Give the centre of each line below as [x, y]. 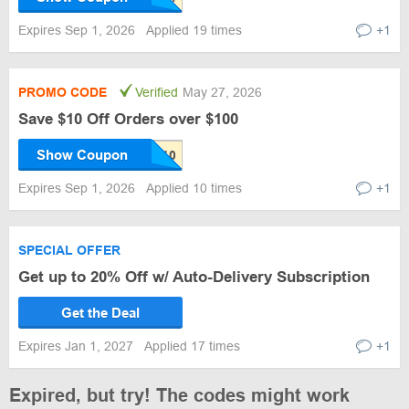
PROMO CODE [63, 92]
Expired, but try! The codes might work [179, 395]
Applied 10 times [194, 188]
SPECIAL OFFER [69, 250]
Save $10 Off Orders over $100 [128, 119]
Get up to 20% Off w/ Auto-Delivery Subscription [194, 277]
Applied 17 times [192, 346]
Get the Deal [100, 313]
